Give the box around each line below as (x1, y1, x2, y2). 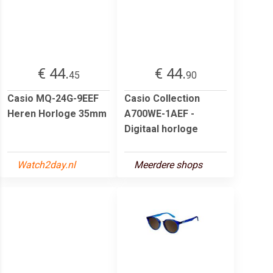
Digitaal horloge (124, 122, 198, 135)
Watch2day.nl (17, 158, 76, 171)
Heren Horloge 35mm (7, 107, 107, 119)
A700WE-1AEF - (124, 107, 194, 119)
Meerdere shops (134, 158, 202, 171)
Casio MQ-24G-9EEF (7, 92, 99, 104)
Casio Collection (124, 92, 200, 104)
